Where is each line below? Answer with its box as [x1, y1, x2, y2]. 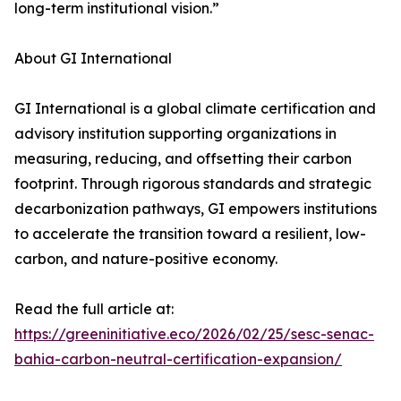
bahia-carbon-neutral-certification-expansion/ [14, 350, 342, 369]
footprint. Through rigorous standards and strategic [14, 175, 371, 193]
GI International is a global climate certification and [14, 99, 376, 118]
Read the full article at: [14, 300, 174, 319]
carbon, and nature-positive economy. [14, 250, 277, 269]
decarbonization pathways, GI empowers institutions [14, 200, 377, 218]
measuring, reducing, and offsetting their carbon [14, 149, 352, 168]
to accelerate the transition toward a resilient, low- [14, 225, 366, 243]
